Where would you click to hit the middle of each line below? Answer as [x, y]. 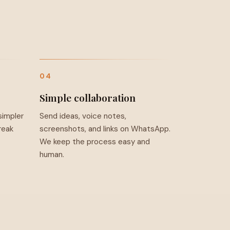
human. [52, 154]
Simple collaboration [88, 98]
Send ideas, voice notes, [83, 116]
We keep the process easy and [95, 141]
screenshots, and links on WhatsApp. [105, 129]
